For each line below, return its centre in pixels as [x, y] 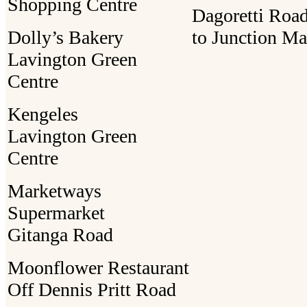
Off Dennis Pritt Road [92, 289]
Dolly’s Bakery [65, 37]
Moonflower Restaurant [98, 267]
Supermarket [56, 212]
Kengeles [43, 114]
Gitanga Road [60, 234]
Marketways [54, 191]
